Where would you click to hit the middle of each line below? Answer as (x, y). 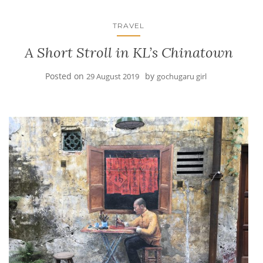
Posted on (65, 76)
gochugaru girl (181, 76)
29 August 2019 (112, 76)
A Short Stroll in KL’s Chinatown (129, 52)
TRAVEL (129, 25)
